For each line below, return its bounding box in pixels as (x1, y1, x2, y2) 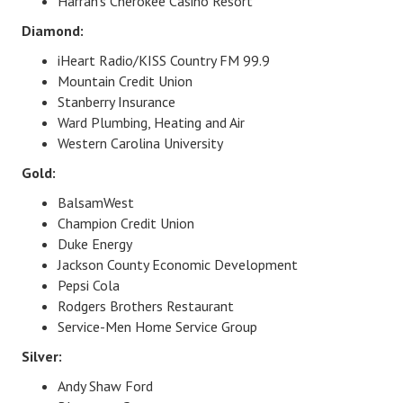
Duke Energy (58, 234, 132, 253)
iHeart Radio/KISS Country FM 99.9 (58, 50, 270, 69)
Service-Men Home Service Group (58, 317, 257, 336)
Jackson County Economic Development (58, 255, 298, 273)
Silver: (22, 346, 62, 365)
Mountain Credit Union (58, 71, 193, 90)
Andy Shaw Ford (58, 376, 153, 395)
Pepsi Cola (58, 275, 120, 294)
